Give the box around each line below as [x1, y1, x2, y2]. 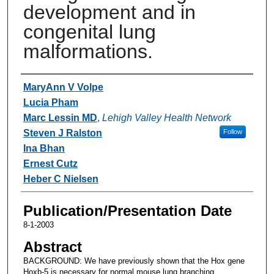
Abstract [23, 238, 82, 255]
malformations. [23, 40, 153, 62]
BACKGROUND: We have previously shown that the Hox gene [23, 256, 245, 265]
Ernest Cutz [23, 158, 78, 169]
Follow [223, 127, 242, 135]
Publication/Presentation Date [23, 202, 232, 219]
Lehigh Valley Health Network [102, 112, 231, 123]
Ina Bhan [23, 143, 65, 154]
